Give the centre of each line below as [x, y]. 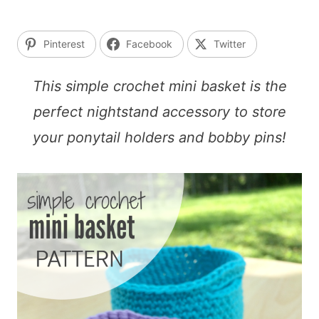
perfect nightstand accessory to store [159, 112]
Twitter [230, 44]
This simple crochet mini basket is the [159, 86]
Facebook [149, 44]
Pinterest [64, 44]
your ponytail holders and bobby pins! [159, 137]
